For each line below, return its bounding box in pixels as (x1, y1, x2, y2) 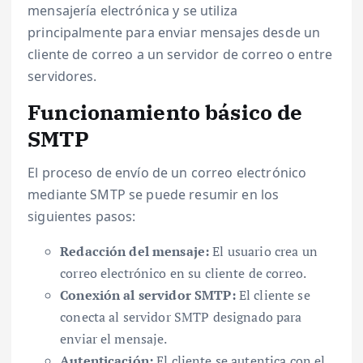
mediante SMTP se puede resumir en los (28, 185, 280, 203)
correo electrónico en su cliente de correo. (60, 263, 307, 282)
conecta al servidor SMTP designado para (60, 307, 302, 326)
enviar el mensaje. (60, 329, 168, 348)
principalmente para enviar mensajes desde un (28, 23, 321, 41)
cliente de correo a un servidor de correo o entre (28, 45, 332, 63)
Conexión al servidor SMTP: (60, 285, 236, 304)
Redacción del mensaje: (60, 241, 210, 260)
